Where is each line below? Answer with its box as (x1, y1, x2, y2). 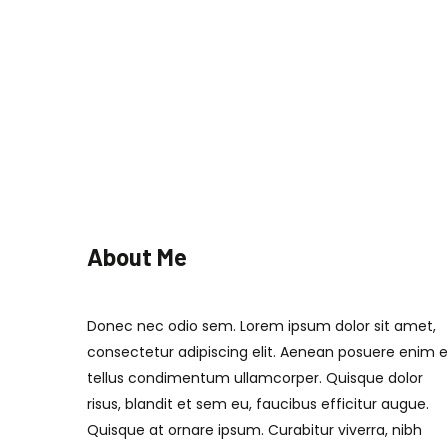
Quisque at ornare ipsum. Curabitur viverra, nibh (87, 420, 422, 440)
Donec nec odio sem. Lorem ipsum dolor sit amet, (87, 316, 436, 336)
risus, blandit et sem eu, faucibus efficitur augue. (87, 394, 429, 414)
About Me (87, 242, 187, 271)
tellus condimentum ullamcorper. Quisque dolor (87, 368, 423, 388)
